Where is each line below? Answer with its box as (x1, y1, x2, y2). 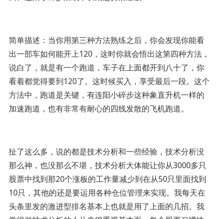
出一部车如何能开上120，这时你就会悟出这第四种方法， (8, 48, 210, 59)
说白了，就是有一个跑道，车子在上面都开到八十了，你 (8, 62, 204, 73)
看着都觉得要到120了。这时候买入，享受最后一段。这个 (8, 75, 210, 87)
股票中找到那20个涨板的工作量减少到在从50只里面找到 (8, 173, 206, 184)
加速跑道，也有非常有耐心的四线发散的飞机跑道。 (8, 103, 189, 114)
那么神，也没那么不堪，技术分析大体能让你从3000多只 (8, 159, 206, 171)
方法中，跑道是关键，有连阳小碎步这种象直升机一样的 (8, 89, 204, 100)
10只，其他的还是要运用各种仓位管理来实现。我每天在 (8, 187, 205, 198)
